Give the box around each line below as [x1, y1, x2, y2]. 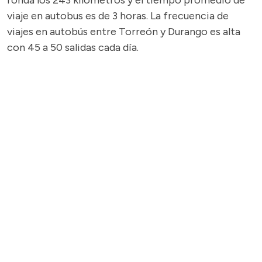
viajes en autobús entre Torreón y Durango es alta [7, 25, 240, 38]
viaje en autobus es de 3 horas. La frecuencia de [7, 9, 229, 22]
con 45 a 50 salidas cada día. [7, 41, 139, 54]
